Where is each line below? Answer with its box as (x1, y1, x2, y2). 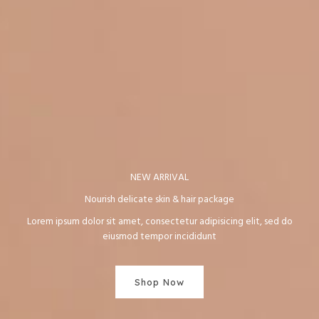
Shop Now (135, 276, 184, 288)
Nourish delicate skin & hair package (85, 192, 234, 208)
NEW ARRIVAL (130, 170, 189, 186)
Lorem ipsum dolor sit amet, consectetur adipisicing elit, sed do (26, 214, 293, 230)
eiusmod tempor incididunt (103, 229, 216, 245)
